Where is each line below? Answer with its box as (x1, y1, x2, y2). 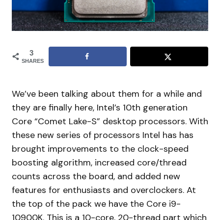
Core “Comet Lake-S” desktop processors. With (12, 115, 208, 128)
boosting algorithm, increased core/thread (12, 157, 187, 169)
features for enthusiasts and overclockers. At (12, 184, 196, 196)
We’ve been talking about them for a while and (12, 88, 202, 100)
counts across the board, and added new (12, 170, 180, 183)
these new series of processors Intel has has (12, 129, 193, 141)
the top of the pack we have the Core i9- (12, 198, 181, 210)
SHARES (22, 58, 44, 64)
